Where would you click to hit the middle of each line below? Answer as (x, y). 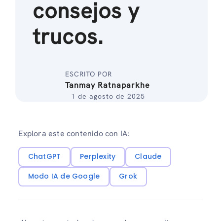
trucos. (68, 36)
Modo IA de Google (64, 176)
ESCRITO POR (89, 74)
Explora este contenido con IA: (74, 133)
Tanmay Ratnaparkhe (108, 85)
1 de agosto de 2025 (108, 96)
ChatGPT (44, 157)
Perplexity (98, 157)
